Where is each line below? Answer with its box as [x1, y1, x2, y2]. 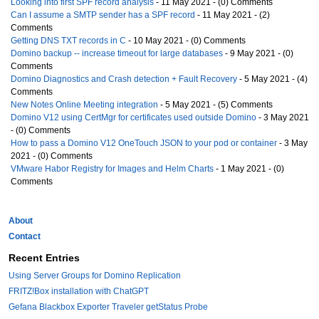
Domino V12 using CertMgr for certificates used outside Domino [11, 113, 256, 123]
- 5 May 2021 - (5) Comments [158, 100, 273, 110]
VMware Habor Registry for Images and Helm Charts [11, 164, 214, 174]
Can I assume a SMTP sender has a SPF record [11, 10, 195, 21]
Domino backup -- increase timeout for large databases [11, 48, 223, 59]
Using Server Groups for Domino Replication [9, 271, 181, 281]
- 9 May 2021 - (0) [223, 48, 293, 59]
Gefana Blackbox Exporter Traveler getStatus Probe [9, 302, 208, 313]
